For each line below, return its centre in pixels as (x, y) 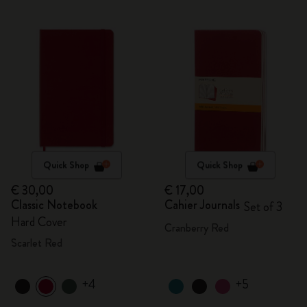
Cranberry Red (197, 228)
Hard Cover (39, 222)
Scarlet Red (37, 243)
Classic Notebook (54, 205)
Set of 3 (263, 207)
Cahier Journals (202, 205)
